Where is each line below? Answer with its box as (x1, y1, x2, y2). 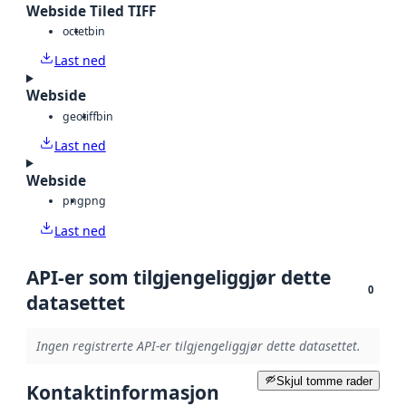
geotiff (63, 108, 96, 124)
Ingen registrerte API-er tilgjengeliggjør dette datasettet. (35, 337, 361, 355)
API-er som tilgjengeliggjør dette (26, 264, 331, 290)
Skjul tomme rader (276, 373, 372, 388)
